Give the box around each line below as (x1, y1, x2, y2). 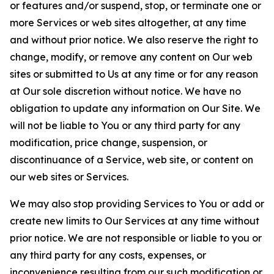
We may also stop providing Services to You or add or (10, 198, 264, 210)
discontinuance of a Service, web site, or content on (10, 154, 253, 166)
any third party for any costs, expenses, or (10, 249, 206, 261)
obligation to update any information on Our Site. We (10, 102, 261, 114)
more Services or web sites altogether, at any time (10, 17, 246, 29)
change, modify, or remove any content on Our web (10, 51, 253, 63)
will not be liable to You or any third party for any (10, 119, 240, 131)
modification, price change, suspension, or (10, 136, 207, 149)
